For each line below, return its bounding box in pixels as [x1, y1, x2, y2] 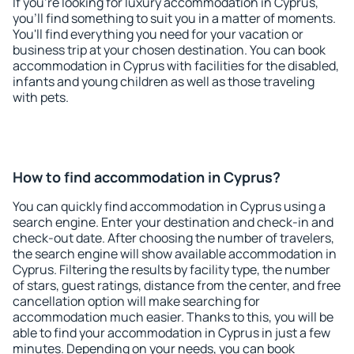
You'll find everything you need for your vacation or [13, 25, 303, 43]
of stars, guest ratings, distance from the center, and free [13, 277, 341, 294]
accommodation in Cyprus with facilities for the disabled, [13, 57, 339, 74]
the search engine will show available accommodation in [13, 245, 337, 262]
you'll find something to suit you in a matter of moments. [13, 9, 336, 27]
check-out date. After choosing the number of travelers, [13, 229, 334, 247]
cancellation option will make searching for [13, 292, 260, 310]
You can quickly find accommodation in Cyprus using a [13, 198, 326, 215]
